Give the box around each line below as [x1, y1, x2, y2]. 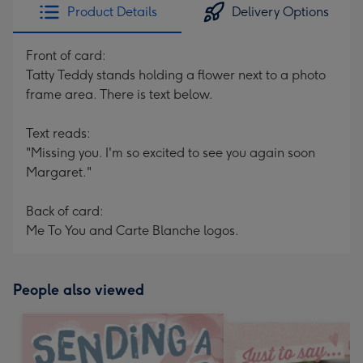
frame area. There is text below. [26, 87, 213, 102]
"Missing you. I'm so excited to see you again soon [26, 145, 315, 160]
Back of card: [26, 203, 104, 219]
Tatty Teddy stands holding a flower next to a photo [26, 67, 326, 83]
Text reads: [26, 126, 91, 141]
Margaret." [26, 164, 92, 180]
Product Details [66, 4, 157, 19]
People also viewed [13, 281, 144, 299]
